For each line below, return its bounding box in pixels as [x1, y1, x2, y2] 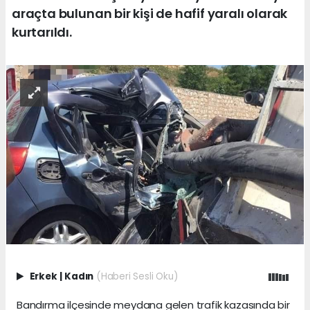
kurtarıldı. [12, 23, 72, 41]
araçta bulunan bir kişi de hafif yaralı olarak [12, 4, 288, 22]
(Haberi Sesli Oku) [95, 270, 178, 284]
